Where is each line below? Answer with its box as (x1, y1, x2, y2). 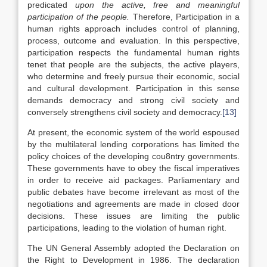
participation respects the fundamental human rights (27, 48, 240, 57)
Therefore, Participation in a (129, 12, 240, 21)
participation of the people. (27, 12, 130, 21)
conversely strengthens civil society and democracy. (27, 107, 222, 117)
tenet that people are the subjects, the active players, (27, 60, 240, 69)
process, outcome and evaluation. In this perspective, (27, 36, 240, 45)
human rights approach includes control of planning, (27, 24, 240, 33)
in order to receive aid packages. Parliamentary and (27, 175, 240, 185)
